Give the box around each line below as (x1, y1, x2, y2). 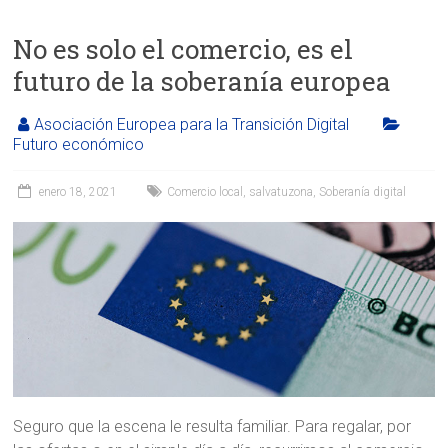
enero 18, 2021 (39, 184, 118, 199)
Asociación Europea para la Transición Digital (34, 114, 350, 134)
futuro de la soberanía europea (13, 63, 392, 98)
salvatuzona (249, 184, 314, 199)
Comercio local (167, 184, 244, 199)
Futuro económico (13, 134, 145, 154)
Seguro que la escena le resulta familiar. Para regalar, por (13, 417, 412, 436)
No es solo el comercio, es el (13, 31, 354, 66)
